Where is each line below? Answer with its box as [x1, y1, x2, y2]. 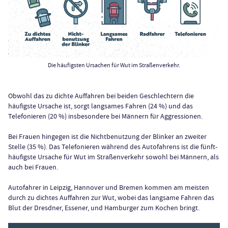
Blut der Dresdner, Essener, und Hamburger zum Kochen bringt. [8, 203, 199, 213]
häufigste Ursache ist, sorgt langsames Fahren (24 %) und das [8, 101, 193, 111]
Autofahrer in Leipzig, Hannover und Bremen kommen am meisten [8, 183, 209, 192]
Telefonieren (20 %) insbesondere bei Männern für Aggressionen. [8, 111, 203, 121]
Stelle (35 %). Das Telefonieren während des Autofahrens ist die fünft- [8, 142, 217, 152]
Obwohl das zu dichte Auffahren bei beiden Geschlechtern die [8, 91, 194, 101]
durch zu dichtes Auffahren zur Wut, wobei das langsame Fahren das [8, 193, 214, 203]
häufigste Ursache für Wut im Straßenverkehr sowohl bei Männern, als [8, 152, 219, 162]
